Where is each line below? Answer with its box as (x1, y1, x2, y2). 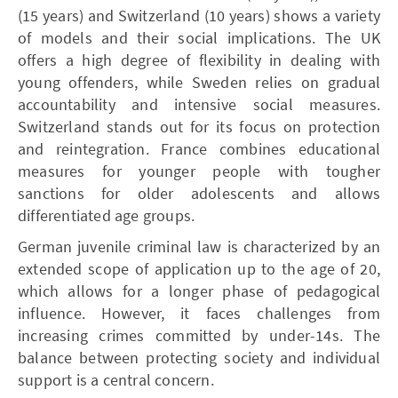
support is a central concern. (18, 369, 214, 390)
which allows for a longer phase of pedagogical (18, 280, 380, 301)
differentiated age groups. (18, 204, 195, 226)
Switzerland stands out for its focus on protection (18, 115, 380, 137)
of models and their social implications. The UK (18, 27, 380, 48)
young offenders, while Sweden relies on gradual (18, 71, 380, 92)
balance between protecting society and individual (18, 346, 380, 368)
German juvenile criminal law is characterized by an (18, 235, 380, 257)
